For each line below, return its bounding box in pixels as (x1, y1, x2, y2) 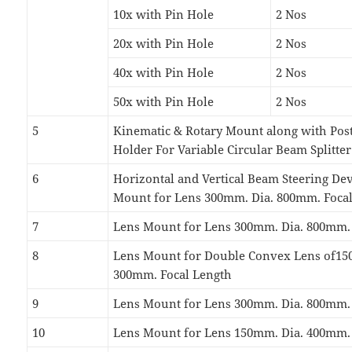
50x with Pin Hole (113, 93, 214, 110)
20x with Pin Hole (113, 35, 214, 52)
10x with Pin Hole (113, 6, 214, 23)
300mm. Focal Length (113, 266, 233, 283)
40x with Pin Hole (113, 64, 214, 81)
